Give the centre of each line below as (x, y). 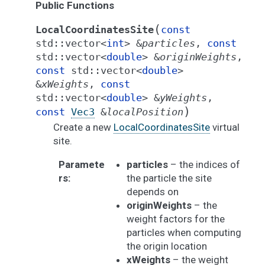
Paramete (81, 165)
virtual (225, 127)
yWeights (183, 98)
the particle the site (169, 178)
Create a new (83, 127)
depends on (152, 192)
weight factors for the (175, 219)
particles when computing (184, 233)
